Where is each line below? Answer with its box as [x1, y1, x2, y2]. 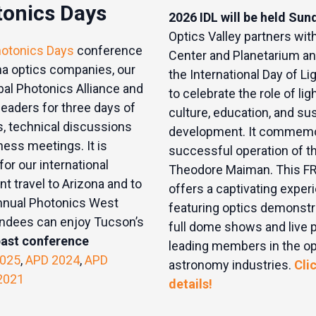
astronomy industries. [169, 257, 294, 272]
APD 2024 [25, 253, 80, 267]
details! [169, 276, 212, 291]
